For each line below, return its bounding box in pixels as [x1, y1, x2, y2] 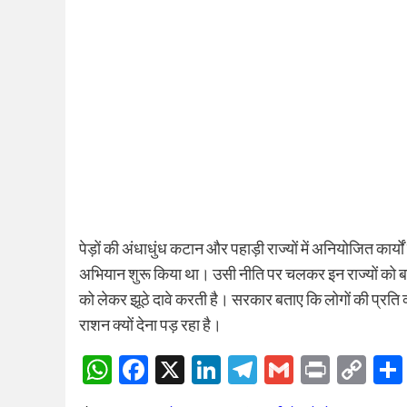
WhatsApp [112, 352, 249, 388]
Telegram [257, 352, 373, 388]
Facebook [148, 352, 273, 388]
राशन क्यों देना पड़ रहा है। [79, 313, 222, 334]
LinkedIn [221, 352, 331, 388]
